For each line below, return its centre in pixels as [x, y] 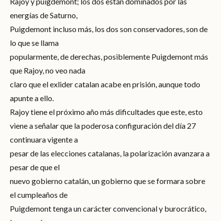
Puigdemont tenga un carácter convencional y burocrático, [108, 208]
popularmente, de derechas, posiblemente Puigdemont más [109, 56]
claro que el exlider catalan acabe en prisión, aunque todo [105, 84]
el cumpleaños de [39, 194]
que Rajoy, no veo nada [48, 70]
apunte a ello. [32, 98]
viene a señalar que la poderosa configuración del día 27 [103, 125]
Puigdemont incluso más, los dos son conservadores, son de [109, 29]
